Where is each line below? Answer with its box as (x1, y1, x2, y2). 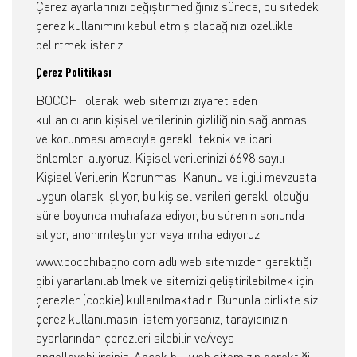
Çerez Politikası (36, 67, 112, 80)
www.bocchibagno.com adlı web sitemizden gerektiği (36, 253, 312, 269)
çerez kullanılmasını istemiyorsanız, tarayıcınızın (36, 311, 288, 327)
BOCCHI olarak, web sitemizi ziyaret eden (36, 92, 257, 108)
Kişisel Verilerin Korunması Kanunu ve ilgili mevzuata (36, 169, 316, 185)
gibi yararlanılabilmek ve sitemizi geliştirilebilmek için (36, 273, 314, 288)
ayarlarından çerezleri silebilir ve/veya (36, 330, 234, 346)
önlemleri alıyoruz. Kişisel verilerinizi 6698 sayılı (36, 150, 284, 166)
